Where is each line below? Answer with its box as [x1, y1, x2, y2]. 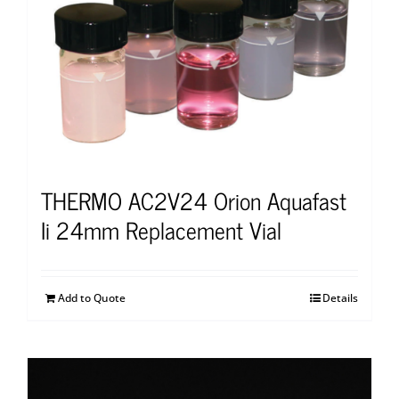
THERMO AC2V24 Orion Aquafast [41, 181, 346, 220]
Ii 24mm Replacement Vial [41, 210, 281, 249]
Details [322, 290, 358, 306]
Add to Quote [58, 290, 126, 306]
